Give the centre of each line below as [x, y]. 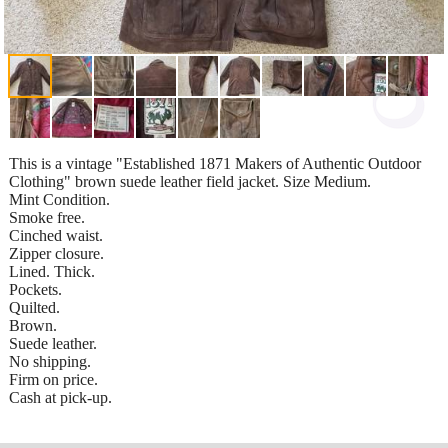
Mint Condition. [59, 199]
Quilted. [34, 307]
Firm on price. [53, 379]
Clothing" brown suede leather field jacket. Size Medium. [190, 181]
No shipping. [50, 361]
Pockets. [35, 289]
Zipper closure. [56, 253]
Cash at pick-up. [60, 397]
